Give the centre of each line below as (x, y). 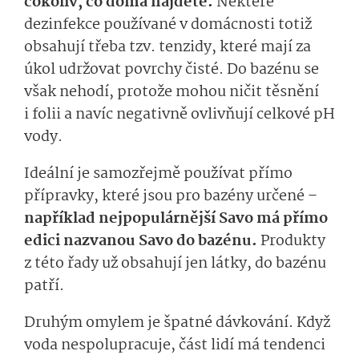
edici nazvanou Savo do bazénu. (141, 242)
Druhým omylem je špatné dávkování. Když (177, 323)
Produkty (291, 242)
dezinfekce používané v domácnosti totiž (168, 25)
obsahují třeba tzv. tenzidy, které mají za (167, 48)
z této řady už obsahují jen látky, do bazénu (175, 264)
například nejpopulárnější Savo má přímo (176, 219)
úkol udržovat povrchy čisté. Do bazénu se (171, 70)
